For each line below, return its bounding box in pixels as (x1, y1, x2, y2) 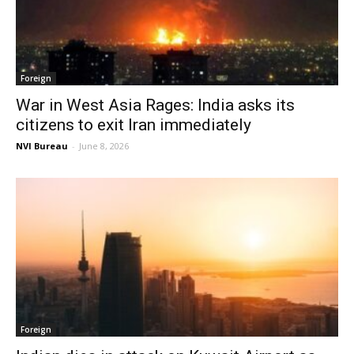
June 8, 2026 (79, 139, 129, 152)
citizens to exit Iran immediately (16, 115, 251, 134)
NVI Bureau (16, 139, 68, 152)
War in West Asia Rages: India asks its (16, 95, 295, 115)
